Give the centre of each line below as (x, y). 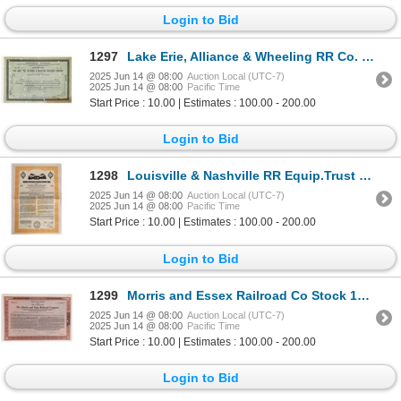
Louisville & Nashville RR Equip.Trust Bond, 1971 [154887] (243, 176)
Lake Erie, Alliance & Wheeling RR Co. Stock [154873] (244, 57)
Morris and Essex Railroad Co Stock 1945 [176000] (242, 295)
